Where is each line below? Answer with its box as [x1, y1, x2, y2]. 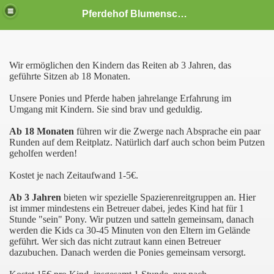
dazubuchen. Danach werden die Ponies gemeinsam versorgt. [9, 247, 246, 257]
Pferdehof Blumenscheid [177, 8, 188, 19]
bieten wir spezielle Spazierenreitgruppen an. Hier [61, 192, 256, 202]
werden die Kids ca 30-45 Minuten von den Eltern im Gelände [9, 225, 250, 235]
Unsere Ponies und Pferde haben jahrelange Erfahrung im [9, 93, 231, 103]
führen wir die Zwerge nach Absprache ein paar [74, 126, 261, 136]
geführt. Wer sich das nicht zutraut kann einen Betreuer [9, 236, 221, 246]
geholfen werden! [9, 148, 77, 158]
